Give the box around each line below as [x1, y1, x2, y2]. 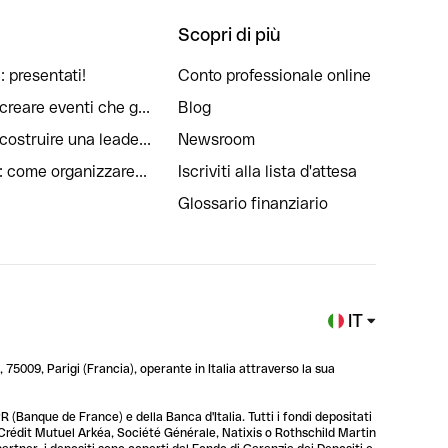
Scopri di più [178, 24, 281, 45]
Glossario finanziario [178, 194, 328, 213]
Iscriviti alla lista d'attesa [178, 162, 357, 181]
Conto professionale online [178, 66, 371, 85]
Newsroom [178, 130, 255, 149]
